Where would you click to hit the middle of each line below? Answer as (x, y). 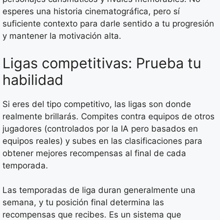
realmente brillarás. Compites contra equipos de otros (109, 116)
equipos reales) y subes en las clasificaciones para (102, 141)
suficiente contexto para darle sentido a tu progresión (108, 24)
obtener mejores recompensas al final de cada (94, 153)
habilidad (33, 80)
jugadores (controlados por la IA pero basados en (100, 128)
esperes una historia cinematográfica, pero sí (91, 12)
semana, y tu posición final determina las (83, 203)
